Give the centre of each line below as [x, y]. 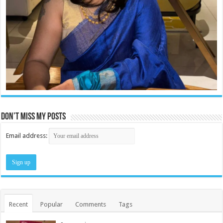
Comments [91, 204]
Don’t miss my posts [34, 117]
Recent [19, 204]
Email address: [28, 135]
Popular [52, 204]
